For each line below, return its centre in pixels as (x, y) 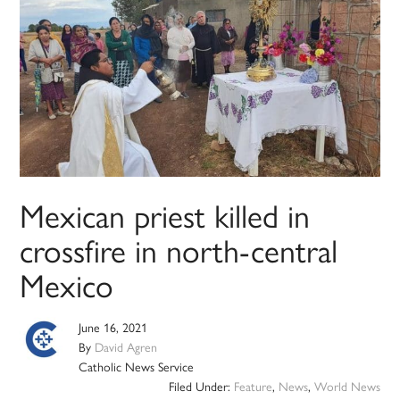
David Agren (126, 347)
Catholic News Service (137, 367)
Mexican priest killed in (165, 215)
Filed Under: (201, 386)
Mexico (67, 284)
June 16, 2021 (113, 327)
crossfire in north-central (179, 250)
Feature (253, 386)
